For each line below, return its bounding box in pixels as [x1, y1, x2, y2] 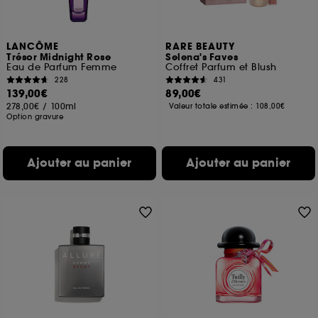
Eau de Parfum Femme [6, 61, 117, 73]
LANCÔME [6, 40, 60, 53]
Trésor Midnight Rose [6, 51, 111, 64]
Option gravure [6, 112, 64, 121]
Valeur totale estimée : [169, 102, 256, 111]
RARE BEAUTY [165, 40, 236, 53]
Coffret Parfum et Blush [165, 61, 277, 73]
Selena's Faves [165, 51, 238, 64]
